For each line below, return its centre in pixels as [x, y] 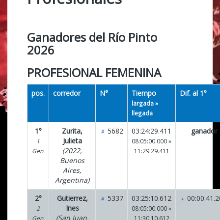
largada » [145, 103]
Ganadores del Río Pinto [92, 37]
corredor [67, 93]
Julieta [72, 141]
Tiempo [144, 93]
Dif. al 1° [193, 93]
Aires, [72, 170]
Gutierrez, [72, 198]
